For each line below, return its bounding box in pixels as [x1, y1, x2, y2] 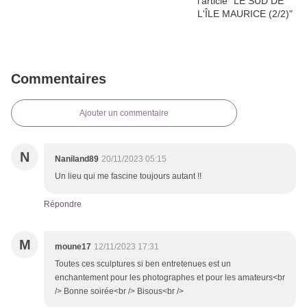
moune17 [55, 242, 91, 252]
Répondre [44, 199, 82, 210]
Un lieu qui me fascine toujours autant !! [55, 171, 201, 182]
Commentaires [11, 71, 106, 87]
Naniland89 [55, 154, 99, 164]
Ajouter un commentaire [79, 108, 169, 119]
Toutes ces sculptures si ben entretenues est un [55, 259, 231, 269]
